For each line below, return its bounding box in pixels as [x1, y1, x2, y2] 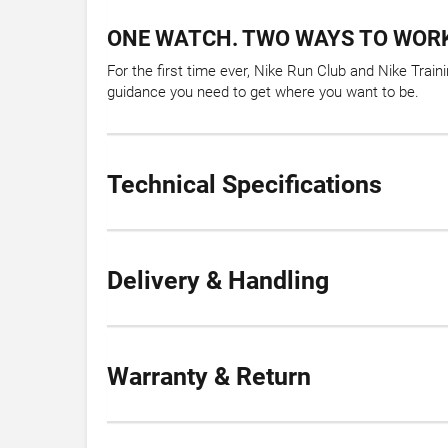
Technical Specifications [107, 170, 382, 200]
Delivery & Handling [107, 266, 329, 296]
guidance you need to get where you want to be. [107, 83, 419, 102]
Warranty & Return [107, 362, 311, 392]
